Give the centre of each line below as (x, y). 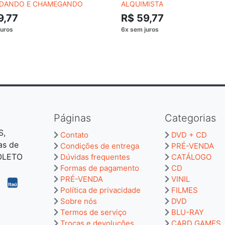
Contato (74, 135)
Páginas (72, 118)
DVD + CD (189, 135)
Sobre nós (79, 201)
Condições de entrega (100, 146)
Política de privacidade (100, 190)
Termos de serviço (93, 212)
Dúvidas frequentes (95, 157)
